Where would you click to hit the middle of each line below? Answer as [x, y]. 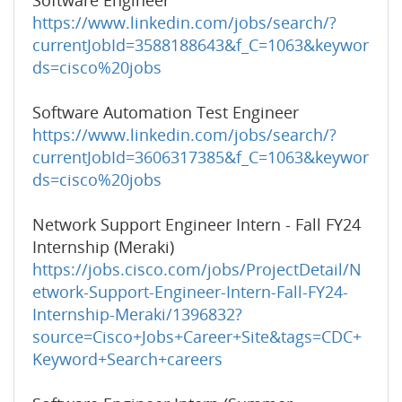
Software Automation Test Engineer [166, 112]
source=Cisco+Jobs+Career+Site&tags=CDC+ [197, 336]
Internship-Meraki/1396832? [137, 314]
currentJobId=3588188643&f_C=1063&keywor [201, 45]
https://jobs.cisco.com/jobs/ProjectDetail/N [197, 269]
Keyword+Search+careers [127, 359]
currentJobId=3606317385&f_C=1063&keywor [201, 157]
